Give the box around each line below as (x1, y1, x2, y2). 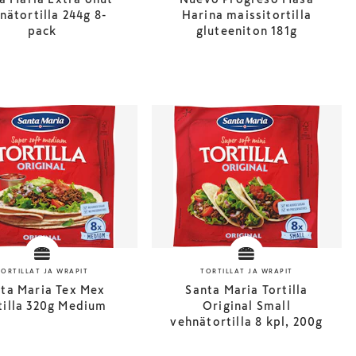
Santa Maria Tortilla (185, 284, 308, 296)
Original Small (202, 300, 291, 311)
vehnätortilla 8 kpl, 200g (170, 316, 323, 327)
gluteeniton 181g (195, 25, 297, 37)
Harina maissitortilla (181, 10, 311, 21)
